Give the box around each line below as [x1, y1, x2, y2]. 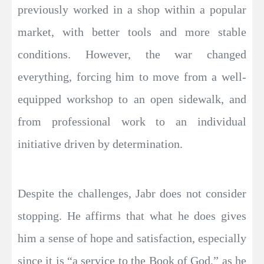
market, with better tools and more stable [18, 25, 246, 39]
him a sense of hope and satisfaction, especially [18, 232, 246, 245]
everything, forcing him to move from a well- [18, 70, 246, 84]
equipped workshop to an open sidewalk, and [18, 93, 246, 106]
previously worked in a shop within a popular [18, 3, 246, 16]
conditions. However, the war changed [18, 48, 246, 61]
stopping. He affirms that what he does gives [18, 209, 246, 223]
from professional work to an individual [18, 115, 246, 128]
